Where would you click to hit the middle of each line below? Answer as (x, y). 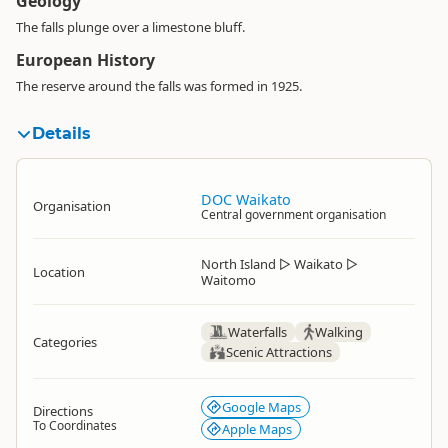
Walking (338, 332)
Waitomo (228, 280)
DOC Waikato (246, 199)
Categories (65, 342)
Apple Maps (257, 429)
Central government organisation (293, 214)
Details (61, 133)
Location (59, 272)
